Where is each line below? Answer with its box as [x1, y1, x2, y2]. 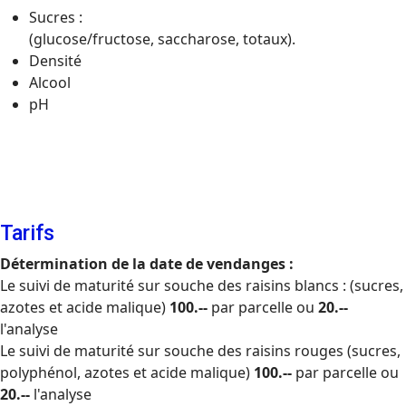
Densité [29, 51, 82, 71]
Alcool [29, 72, 71, 92]
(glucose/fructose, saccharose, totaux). [29, 29, 295, 49]
